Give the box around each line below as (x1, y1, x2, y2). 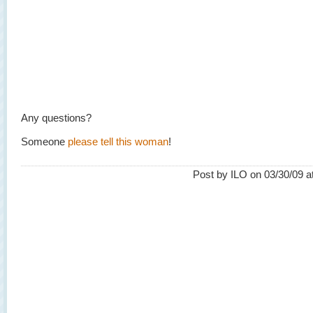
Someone (21, 136, 68, 147)
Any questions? (21, 112, 92, 124)
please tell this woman (68, 136, 168, 147)
